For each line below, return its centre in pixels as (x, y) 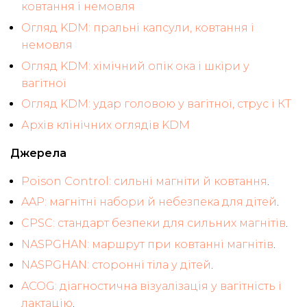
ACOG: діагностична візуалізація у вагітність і (151, 286)
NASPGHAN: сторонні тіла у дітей (116, 265)
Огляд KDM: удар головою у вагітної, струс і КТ (156, 104)
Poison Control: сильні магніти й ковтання (144, 181)
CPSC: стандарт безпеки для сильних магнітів (153, 223)
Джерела (38, 153)
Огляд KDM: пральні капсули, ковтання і (138, 28)
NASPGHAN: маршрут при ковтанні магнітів (147, 244)
